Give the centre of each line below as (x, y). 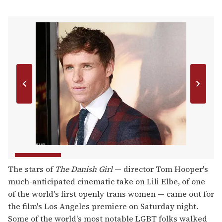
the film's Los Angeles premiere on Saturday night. (103, 206)
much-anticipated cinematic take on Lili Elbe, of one (107, 182)
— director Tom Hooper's (160, 169)
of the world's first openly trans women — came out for (111, 194)
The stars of (31, 169)
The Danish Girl (84, 169)
